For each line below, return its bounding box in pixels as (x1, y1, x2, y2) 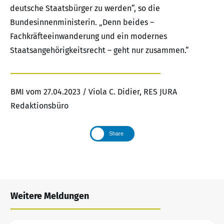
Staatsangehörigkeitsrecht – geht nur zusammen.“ (10, 45, 189, 55)
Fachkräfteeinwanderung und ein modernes (10, 31, 167, 41)
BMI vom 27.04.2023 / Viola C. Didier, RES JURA (10, 87, 177, 97)
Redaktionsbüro (10, 101, 68, 111)
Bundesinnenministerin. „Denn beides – (10, 17, 154, 27)
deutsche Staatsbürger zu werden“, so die (10, 3, 160, 13)
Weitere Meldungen (10, 190, 89, 201)
